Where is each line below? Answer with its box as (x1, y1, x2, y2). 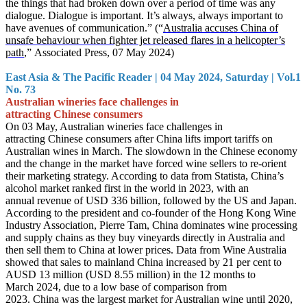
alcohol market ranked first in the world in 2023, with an (5, 182, 249, 194)
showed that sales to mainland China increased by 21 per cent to (5, 256, 282, 268)
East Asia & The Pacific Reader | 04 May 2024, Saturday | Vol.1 (5, 71, 301, 83)
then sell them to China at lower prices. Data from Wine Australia (5, 244, 286, 256)
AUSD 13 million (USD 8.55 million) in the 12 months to (5, 269, 256, 280)
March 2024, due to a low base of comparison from (5, 281, 227, 293)
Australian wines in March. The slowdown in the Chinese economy (5, 145, 297, 157)
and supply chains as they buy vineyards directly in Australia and (5, 232, 285, 243)
